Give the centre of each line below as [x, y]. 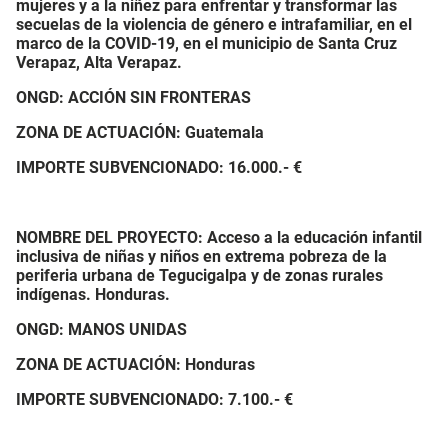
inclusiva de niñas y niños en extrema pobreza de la [201, 256]
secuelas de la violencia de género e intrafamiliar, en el [214, 24]
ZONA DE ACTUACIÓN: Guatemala [140, 132]
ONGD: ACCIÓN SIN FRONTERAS [133, 97]
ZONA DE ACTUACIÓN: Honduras [135, 364]
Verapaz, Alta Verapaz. [99, 62]
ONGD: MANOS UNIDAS [101, 329]
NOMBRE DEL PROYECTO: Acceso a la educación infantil [219, 237]
